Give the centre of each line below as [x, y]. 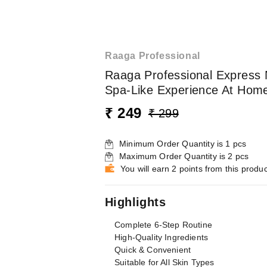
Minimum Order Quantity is [173, 144]
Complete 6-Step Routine [163, 225]
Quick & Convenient [153, 250]
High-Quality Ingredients [162, 237]
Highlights [135, 202]
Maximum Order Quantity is [174, 156]
